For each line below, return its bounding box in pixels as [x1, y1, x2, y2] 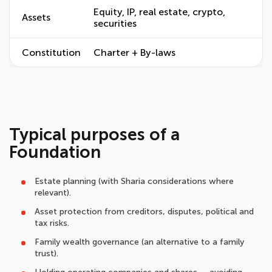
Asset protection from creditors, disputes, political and [35, 206, 254, 217]
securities [93, 18, 137, 29]
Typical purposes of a [9, 124, 180, 144]
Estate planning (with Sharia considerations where [35, 176, 234, 186]
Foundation [9, 142, 101, 162]
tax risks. [35, 218, 69, 228]
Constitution [22, 47, 81, 58]
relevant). [35, 188, 71, 198]
